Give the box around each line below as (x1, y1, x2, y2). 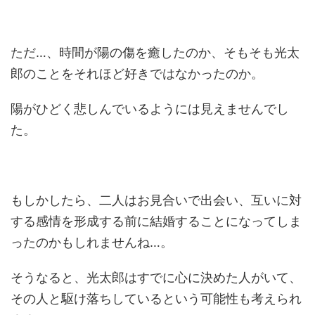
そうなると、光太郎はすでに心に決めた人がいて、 (11, 270, 302, 285)
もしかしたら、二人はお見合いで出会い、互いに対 (11, 193, 302, 207)
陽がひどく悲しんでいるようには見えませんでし (11, 101, 289, 116)
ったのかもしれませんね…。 (11, 235, 173, 250)
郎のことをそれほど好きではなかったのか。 (11, 66, 264, 81)
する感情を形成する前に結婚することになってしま (11, 214, 302, 229)
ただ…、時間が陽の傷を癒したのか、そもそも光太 (11, 45, 300, 60)
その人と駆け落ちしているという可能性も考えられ (11, 291, 302, 306)
